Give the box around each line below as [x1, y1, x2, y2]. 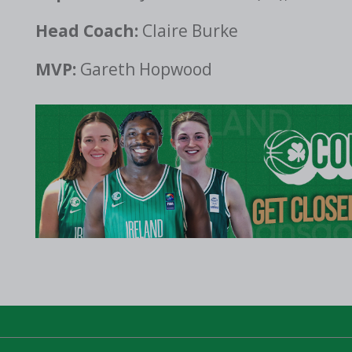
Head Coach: [35, 20, 138, 42]
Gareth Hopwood [80, 58, 212, 81]
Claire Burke [138, 20, 238, 42]
